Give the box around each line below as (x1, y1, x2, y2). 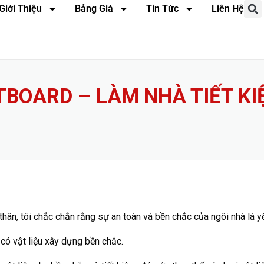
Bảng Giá (75, 3, 113, 14)
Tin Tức (146, 3, 179, 14)
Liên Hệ (212, 3, 244, 14)
